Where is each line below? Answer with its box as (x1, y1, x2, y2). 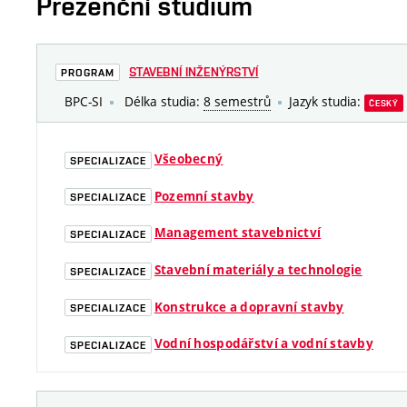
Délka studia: (121, 93, 203, 110)
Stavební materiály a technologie (154, 262, 362, 279)
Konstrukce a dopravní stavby (154, 298, 344, 315)
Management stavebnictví (154, 224, 322, 242)
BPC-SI (65, 93, 103, 110)
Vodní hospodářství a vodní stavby (154, 335, 374, 352)
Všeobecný (154, 151, 223, 167)
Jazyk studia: (289, 93, 364, 110)
